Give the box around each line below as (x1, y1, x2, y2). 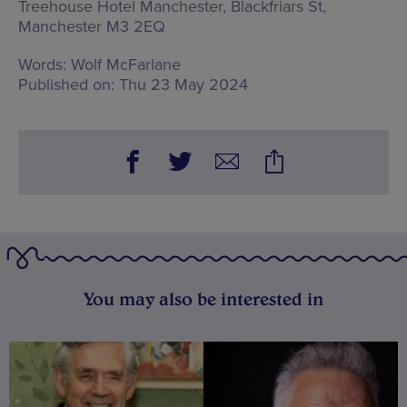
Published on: (18, 74, 114, 94)
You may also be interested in (84, 287, 323, 310)
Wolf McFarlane (71, 54, 182, 74)
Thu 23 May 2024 (119, 74, 249, 94)
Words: (18, 54, 66, 74)
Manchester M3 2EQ (18, 15, 165, 36)
